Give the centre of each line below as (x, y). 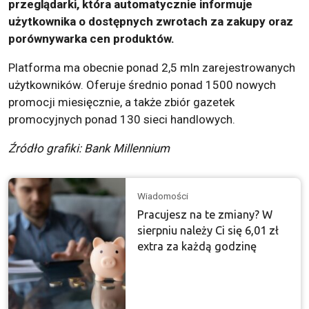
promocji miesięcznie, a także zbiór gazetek (121, 102)
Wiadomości (163, 196)
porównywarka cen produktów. (91, 39)
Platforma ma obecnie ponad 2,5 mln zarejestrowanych (152, 68)
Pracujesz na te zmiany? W (205, 215)
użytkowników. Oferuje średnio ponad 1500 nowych (142, 85)
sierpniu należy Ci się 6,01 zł (208, 231)
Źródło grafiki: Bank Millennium (89, 149)
